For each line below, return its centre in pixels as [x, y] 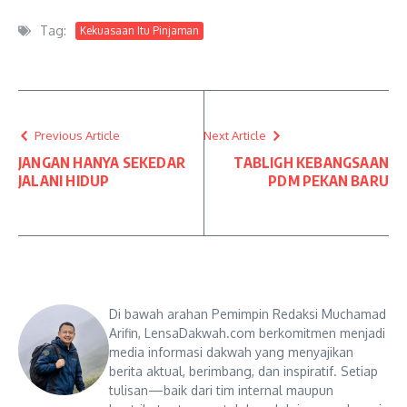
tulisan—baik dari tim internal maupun [221, 391]
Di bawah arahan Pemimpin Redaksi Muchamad [248, 314]
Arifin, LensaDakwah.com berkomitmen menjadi [247, 333]
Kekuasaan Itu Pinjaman [139, 30]
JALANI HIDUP [64, 181]
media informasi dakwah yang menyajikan [231, 352]
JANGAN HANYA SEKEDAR [102, 163]
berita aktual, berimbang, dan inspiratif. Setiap [243, 372]
